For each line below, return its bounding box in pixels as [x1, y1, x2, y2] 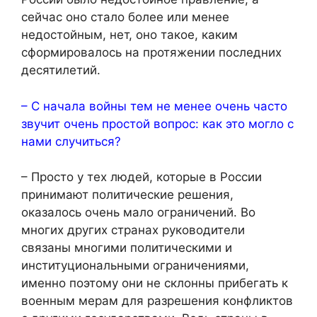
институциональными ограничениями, [21, 258, 249, 273]
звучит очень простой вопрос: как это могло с [21, 116, 294, 131]
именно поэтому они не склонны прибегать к [21, 276, 288, 291]
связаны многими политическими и [21, 241, 232, 255]
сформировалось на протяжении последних [21, 45, 282, 60]
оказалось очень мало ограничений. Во [21, 205, 255, 220]
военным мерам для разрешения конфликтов [21, 294, 293, 309]
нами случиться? [21, 134, 121, 149]
